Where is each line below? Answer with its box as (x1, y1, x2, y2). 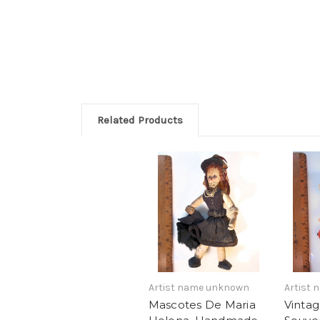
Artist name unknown (148, 281, 249, 294)
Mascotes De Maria (148, 298, 256, 311)
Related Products (97, 114, 183, 127)
